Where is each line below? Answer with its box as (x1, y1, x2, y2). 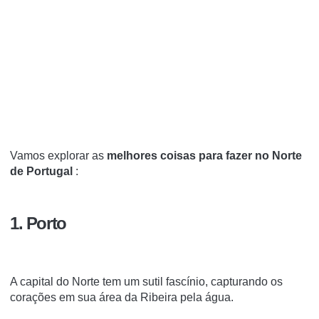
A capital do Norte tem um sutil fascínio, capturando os (10, 275, 283, 288)
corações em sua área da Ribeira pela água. (10, 291, 234, 303)
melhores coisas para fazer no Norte (107, 150, 302, 162)
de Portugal (10, 165, 73, 177)
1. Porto (10, 213, 66, 233)
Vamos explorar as (10, 150, 107, 162)
